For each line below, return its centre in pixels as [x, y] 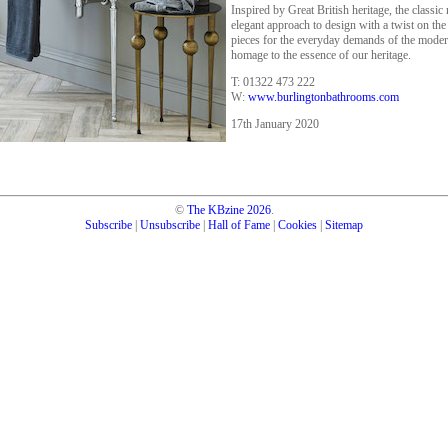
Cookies [297, 225]
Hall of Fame [239, 225]
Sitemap [344, 225]
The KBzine [215, 210]
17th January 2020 [275, 124]
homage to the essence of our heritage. [321, 55]
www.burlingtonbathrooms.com [323, 97]
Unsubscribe [170, 225]
